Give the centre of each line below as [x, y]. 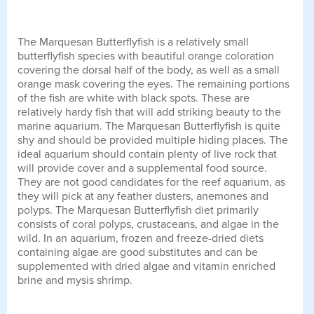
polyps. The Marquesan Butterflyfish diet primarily [138, 210]
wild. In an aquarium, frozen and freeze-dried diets [141, 238]
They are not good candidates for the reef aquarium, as [151, 182]
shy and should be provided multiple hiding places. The [153, 140]
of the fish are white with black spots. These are [134, 98]
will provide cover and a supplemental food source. [142, 168]
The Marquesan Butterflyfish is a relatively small [133, 42]
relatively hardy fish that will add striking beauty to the [149, 112]
